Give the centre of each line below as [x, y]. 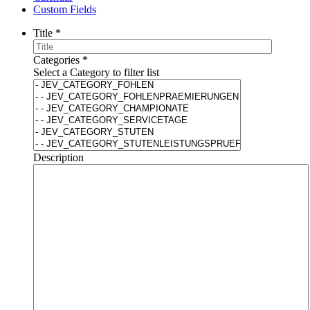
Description [58, 158]
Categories [56, 60]
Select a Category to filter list [96, 73]
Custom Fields [65, 10]
